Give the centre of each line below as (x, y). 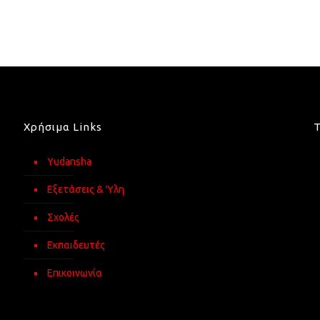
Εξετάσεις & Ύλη (85, 189)
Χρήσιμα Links (62, 127)
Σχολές (63, 217)
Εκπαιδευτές (76, 245)
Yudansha (69, 161)
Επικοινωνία (74, 273)
